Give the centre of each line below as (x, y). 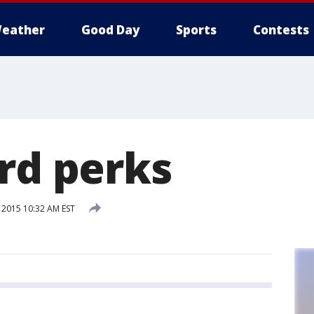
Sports (196, 30)
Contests (281, 30)
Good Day (110, 30)
